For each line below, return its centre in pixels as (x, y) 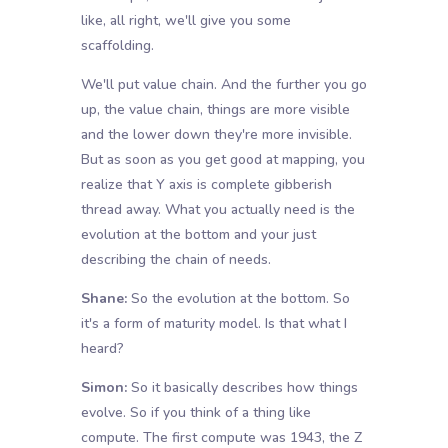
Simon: (103, 388)
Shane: (103, 299)
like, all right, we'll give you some (185, 21)
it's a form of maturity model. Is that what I (213, 324)
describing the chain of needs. (175, 260)
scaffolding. (117, 46)
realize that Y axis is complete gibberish (206, 185)
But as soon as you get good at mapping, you (222, 160)
